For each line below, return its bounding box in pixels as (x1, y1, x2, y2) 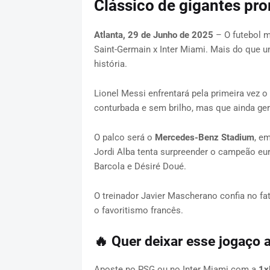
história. (93, 58, 130, 70)
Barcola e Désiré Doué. (93, 161, 189, 172)
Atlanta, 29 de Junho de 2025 (93, 30, 213, 41)
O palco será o (93, 132, 155, 143)
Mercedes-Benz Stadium (154, 132, 254, 143)
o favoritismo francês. (93, 205, 183, 216)
